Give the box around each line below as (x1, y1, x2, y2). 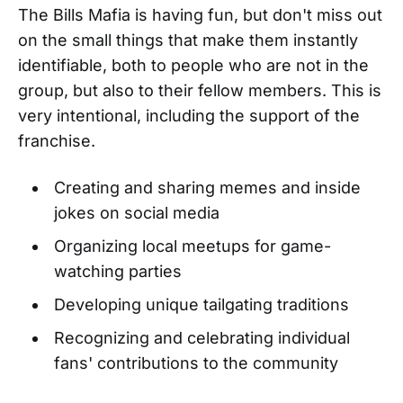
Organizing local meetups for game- (53, 237, 331, 256)
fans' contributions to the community (53, 354, 338, 373)
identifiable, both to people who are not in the (18, 56, 369, 76)
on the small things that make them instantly (18, 31, 358, 50)
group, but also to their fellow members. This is (18, 81, 381, 101)
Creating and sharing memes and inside (53, 178, 361, 198)
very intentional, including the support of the (18, 106, 360, 126)
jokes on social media (53, 203, 219, 223)
